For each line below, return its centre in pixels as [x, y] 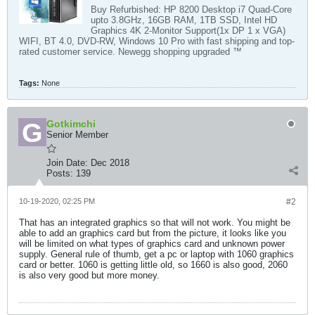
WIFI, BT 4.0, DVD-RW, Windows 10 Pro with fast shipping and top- [157, 41]
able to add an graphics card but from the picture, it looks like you [153, 233]
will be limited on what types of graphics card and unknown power [152, 244]
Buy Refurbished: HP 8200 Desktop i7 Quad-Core [191, 9]
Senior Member [77, 135]
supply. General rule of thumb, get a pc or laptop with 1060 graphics [156, 254]
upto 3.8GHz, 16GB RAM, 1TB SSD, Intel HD [184, 20]
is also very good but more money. [89, 275]
